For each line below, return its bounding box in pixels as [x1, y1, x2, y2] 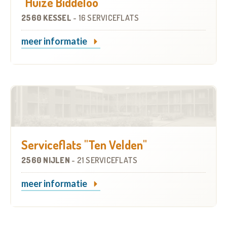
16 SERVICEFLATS [78, 13, 139, 23]
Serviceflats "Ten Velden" [21, 137, 147, 153]
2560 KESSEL [21, 13, 73, 23]
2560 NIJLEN [21, 155, 71, 166]
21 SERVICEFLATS [77, 155, 138, 166]
